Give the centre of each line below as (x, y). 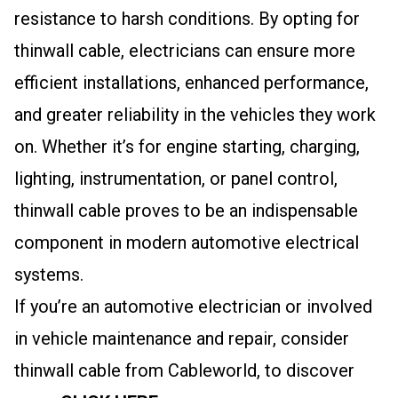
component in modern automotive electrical (187, 243)
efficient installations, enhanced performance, (191, 83)
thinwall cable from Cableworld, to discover (184, 370)
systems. (49, 275)
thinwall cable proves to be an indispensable (186, 211)
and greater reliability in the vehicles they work (195, 115)
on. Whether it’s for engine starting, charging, (187, 147)
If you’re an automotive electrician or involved (193, 306)
